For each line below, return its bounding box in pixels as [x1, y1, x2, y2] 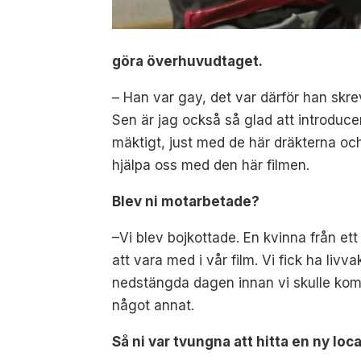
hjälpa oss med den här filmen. [112, 157, 310, 174]
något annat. [112, 297, 195, 313]
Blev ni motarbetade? [112, 193, 260, 210]
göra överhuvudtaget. [112, 53, 263, 70]
